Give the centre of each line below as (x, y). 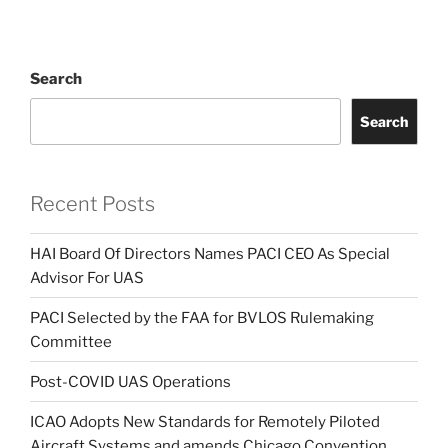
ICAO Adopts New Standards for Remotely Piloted (205, 421)
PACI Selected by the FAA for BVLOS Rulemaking (202, 317)
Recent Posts (92, 204)
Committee (71, 341)
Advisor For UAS (87, 277)
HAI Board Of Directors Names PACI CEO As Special (210, 253)
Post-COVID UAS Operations (130, 381)
